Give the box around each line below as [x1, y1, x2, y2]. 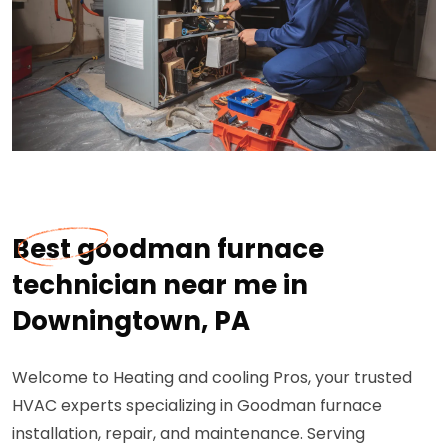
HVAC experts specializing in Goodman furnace [12, 394, 382, 417]
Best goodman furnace [12, 231, 324, 267]
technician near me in [12, 267, 308, 303]
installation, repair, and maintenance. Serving [12, 422, 365, 445]
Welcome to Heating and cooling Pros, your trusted [12, 366, 412, 389]
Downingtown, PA [12, 303, 250, 339]
